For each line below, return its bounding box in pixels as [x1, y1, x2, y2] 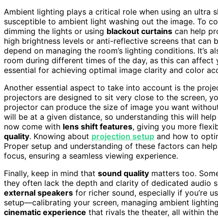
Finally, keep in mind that [4, 168, 98, 178]
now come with [4, 121, 63, 131]
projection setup [91, 131, 154, 141]
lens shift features [63, 121, 132, 131]
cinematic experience [4, 207, 86, 217]
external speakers [4, 187, 73, 198]
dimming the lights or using [4, 26, 107, 36]
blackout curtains [107, 26, 172, 36]
